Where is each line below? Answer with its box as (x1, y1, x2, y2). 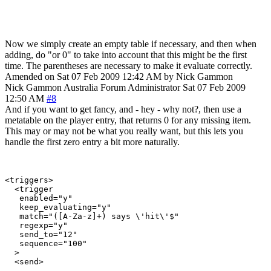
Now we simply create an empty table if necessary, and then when (5, 38, 256, 49)
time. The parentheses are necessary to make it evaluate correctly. (5, 60, 252, 71)
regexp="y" (5, 220, 68, 230)
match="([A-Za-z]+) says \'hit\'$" (5, 211, 179, 221)
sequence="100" (5, 238, 87, 248)
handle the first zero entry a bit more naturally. (5, 136, 180, 147)
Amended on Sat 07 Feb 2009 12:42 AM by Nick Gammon (5, 71, 233, 82)
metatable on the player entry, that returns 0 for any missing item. (5, 114, 251, 125)
